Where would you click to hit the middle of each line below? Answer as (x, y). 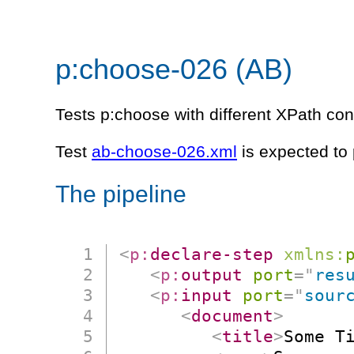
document (233, 316)
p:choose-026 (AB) (174, 69)
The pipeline (121, 194)
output (212, 275)
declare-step (212, 254)
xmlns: (315, 254)
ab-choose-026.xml (164, 151)
